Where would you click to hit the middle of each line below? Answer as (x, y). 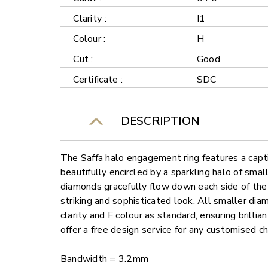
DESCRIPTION (157, 122)
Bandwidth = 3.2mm (104, 259)
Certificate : (98, 79)
